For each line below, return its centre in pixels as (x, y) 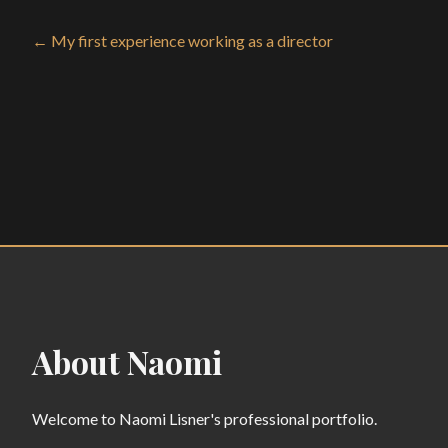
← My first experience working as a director (182, 40)
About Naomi (127, 361)
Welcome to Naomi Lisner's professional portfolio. (204, 418)
